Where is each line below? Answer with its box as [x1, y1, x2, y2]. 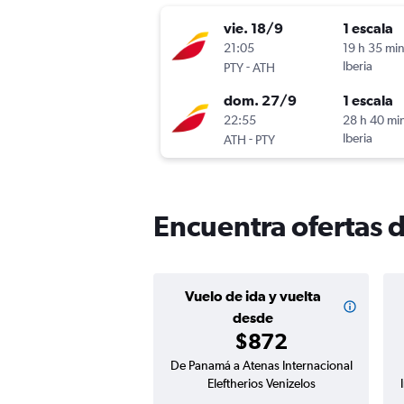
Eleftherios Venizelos [207, 376, 316, 391]
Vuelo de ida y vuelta [185, 288, 321, 305]
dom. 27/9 [224, 92, 297, 109]
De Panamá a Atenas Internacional [170, 358, 353, 373]
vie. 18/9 [224, 20, 283, 37]
